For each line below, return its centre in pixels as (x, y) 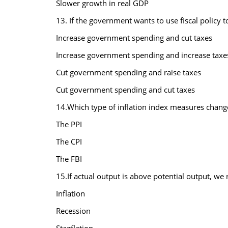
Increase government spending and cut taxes (134, 38)
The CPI (69, 141)
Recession (73, 211)
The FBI (69, 159)
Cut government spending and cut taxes (125, 90)
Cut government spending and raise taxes (128, 72)
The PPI (69, 124)
